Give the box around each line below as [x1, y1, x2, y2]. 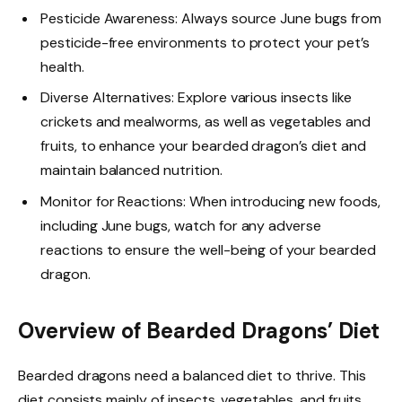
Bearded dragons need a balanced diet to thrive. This [18, 365, 366, 385]
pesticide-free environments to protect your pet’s [40, 33, 370, 53]
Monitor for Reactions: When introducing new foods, [40, 191, 380, 211]
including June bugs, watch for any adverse [40, 215, 321, 235]
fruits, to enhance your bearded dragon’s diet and [40, 136, 366, 156]
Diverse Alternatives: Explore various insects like [40, 88, 352, 108]
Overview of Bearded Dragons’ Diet [18, 316, 380, 345]
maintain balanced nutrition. [40, 161, 223, 180]
